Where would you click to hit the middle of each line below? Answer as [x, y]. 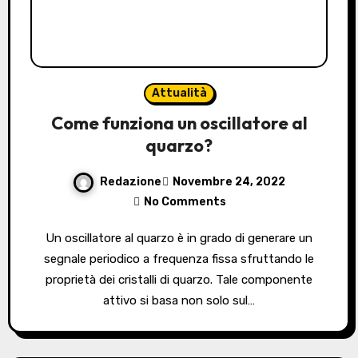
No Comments [185, 201]
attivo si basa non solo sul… [179, 300]
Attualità [179, 93]
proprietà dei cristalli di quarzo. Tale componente [179, 279]
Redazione [131, 182]
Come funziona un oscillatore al [179, 123]
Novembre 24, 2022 [229, 182]
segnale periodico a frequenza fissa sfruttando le [179, 259]
